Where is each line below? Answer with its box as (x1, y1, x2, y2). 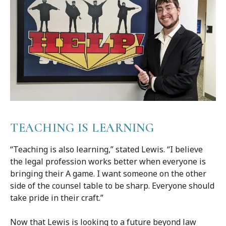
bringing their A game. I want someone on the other (10, 167, 206, 179)
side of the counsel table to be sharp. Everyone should (10, 180, 214, 191)
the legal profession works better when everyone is (10, 155, 206, 167)
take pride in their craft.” (10, 192, 103, 203)
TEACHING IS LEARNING (10, 120, 154, 135)
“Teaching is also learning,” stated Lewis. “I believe (10, 143, 203, 155)
